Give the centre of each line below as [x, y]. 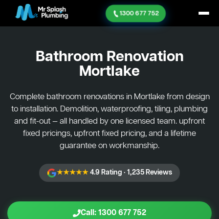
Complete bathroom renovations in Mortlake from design [109, 97]
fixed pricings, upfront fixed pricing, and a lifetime [109, 134]
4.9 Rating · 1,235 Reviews [130, 173]
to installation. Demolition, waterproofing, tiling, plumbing [109, 109]
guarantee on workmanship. [109, 146]
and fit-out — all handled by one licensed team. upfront [109, 121]
